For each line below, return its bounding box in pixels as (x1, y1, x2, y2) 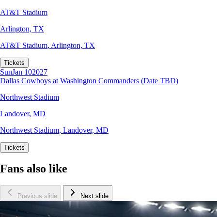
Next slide (80, 192, 108, 200)
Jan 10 (12, 68, 32, 77)
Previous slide (17, 192, 57, 200)
